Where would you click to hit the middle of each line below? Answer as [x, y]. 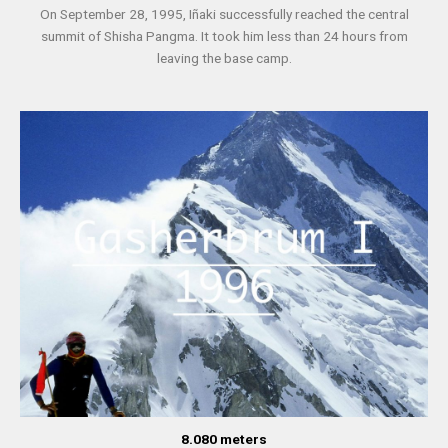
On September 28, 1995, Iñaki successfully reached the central [224, 14]
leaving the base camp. [224, 58]
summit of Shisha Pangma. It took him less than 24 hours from [224, 36]
